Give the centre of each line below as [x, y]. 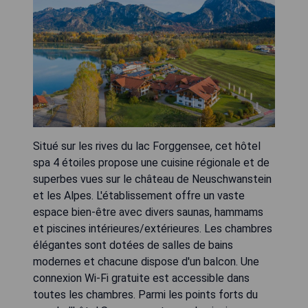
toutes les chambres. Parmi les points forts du [145, 294]
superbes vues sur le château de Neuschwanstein [152, 179]
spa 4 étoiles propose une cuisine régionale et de [151, 162]
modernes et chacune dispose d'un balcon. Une [146, 261]
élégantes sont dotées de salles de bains [133, 245]
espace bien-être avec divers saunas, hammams [148, 212]
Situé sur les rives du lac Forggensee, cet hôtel [147, 146]
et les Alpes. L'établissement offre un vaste [139, 195]
